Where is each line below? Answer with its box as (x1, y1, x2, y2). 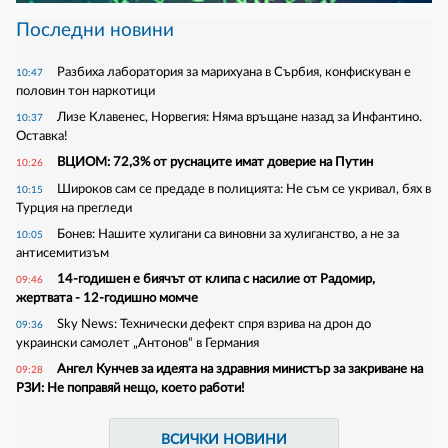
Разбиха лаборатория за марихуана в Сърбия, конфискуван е (57, 65, 411, 78)
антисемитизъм (16, 246, 109, 259)
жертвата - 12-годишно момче (16, 291, 198, 304)
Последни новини (16, 20, 174, 40)
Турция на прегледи (16, 201, 132, 214)
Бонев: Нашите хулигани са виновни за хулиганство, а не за (57, 227, 399, 240)
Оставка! (16, 129, 68, 142)
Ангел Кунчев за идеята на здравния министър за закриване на (57, 362, 423, 375)
